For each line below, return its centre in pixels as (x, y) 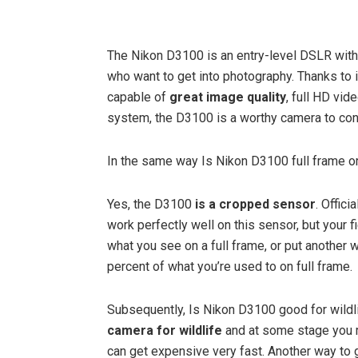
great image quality (228, 97)
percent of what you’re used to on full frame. (230, 267)
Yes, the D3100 (151, 205)
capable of (138, 97)
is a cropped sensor (255, 205)
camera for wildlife (165, 331)
